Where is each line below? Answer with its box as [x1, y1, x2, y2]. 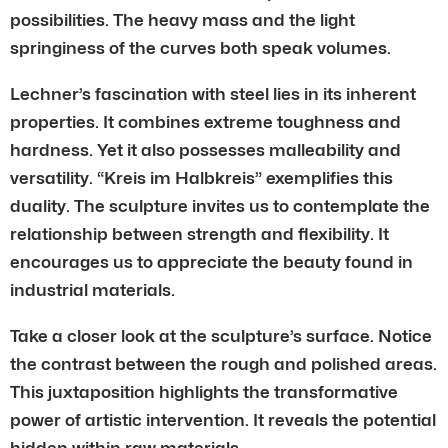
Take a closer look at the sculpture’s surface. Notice [10, 325, 432, 346]
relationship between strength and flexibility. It [10, 223, 389, 244]
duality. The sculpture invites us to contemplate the [10, 195, 430, 216]
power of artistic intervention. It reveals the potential [10, 409, 436, 430]
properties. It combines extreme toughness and [10, 111, 401, 132]
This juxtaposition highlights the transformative [10, 381, 398, 402]
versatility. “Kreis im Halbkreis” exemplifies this [10, 167, 393, 188]
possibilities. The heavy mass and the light [10, 9, 355, 30]
